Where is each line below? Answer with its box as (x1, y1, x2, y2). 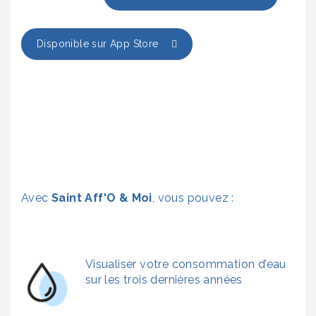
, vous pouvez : (152, 191, 234, 205)
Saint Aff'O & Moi (48, 191, 152, 205)
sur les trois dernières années (85, 273, 243, 287)
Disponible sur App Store (37, 38, 168, 50)
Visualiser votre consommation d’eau (85, 257, 286, 272)
